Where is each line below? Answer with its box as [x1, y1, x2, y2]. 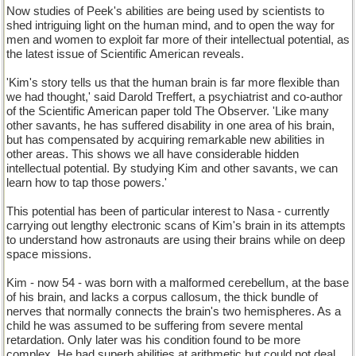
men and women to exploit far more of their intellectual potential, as [6, 33, 350, 46]
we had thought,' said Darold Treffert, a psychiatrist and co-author [6, 91, 342, 103]
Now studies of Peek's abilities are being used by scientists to [6, 5, 324, 17]
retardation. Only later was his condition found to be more [6, 334, 300, 346]
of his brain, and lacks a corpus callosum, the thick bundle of [6, 291, 318, 304]
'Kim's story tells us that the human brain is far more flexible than [6, 76, 339, 89]
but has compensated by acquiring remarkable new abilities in [6, 133, 324, 146]
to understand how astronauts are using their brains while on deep [6, 234, 345, 246]
